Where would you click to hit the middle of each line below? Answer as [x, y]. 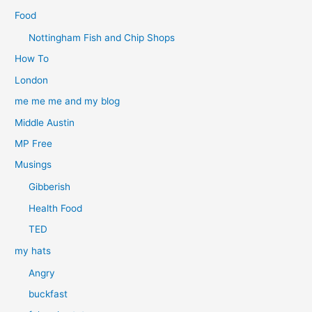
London [32, 80]
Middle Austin [45, 122]
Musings [33, 165]
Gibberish [50, 187]
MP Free [34, 143]
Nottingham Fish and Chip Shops [102, 37]
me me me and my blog [68, 101]
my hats [33, 250]
